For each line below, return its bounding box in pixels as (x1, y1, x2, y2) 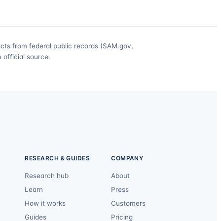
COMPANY (111, 154, 144, 162)
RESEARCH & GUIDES (25, 154, 90, 162)
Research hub (25, 172, 69, 180)
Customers (111, 199, 146, 208)
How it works (25, 199, 66, 208)
